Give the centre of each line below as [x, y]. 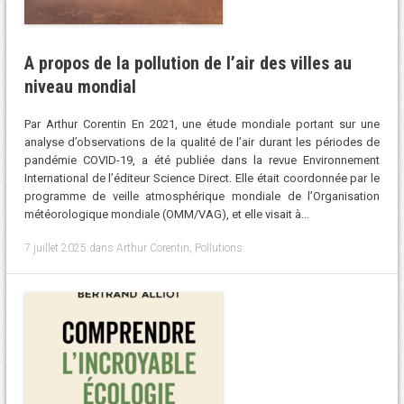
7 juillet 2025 [55, 248]
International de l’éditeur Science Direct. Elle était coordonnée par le [202, 179]
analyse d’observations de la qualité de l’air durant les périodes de [202, 142]
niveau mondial [80, 86]
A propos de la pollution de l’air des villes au [188, 63]
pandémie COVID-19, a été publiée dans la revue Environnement [202, 161]
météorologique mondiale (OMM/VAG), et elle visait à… [166, 215]
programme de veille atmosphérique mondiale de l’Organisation [202, 197]
